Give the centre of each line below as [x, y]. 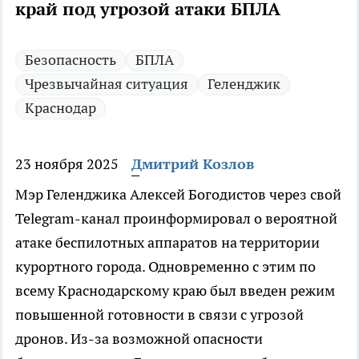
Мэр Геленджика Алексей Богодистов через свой [178, 195]
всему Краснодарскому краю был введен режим [175, 291]
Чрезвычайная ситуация [107, 84]
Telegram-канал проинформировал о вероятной [176, 219]
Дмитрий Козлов [193, 164]
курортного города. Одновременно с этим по [165, 267]
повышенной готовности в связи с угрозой [159, 315]
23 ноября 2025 [67, 164]
